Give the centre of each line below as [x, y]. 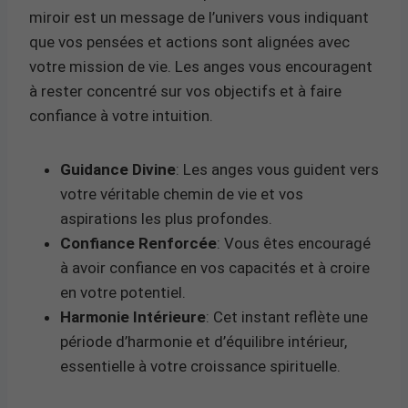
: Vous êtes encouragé [294, 243]
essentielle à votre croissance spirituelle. [200, 366]
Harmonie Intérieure [133, 316]
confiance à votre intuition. [121, 115]
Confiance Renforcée [138, 243]
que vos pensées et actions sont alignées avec [189, 41]
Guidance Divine [118, 169]
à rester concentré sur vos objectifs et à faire [185, 91]
